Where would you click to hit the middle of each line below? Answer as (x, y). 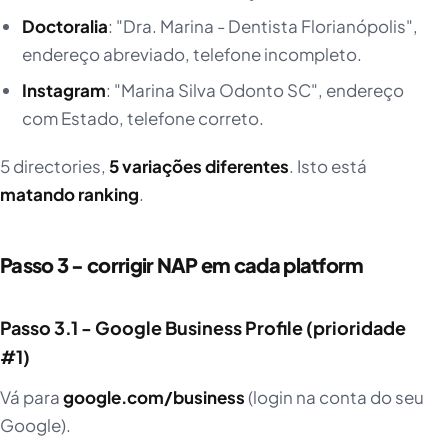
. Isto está (328, 166)
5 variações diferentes (199, 166)
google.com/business (154, 397)
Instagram (63, 90)
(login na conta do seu (334, 397)
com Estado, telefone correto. (142, 118)
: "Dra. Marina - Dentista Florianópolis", (262, 26)
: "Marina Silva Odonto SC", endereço (254, 90)
